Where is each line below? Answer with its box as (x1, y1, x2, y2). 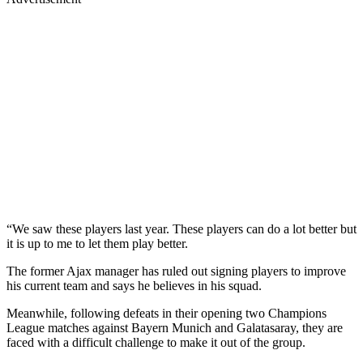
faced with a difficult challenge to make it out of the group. (6, 335, 309, 350)
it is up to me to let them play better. (6, 237, 191, 251)
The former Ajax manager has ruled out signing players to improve (6, 264, 346, 279)
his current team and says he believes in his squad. (6, 279, 262, 293)
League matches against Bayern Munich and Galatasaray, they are (6, 321, 343, 335)
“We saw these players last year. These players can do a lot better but (6, 222, 357, 237)
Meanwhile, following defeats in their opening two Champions (6, 306, 327, 321)
